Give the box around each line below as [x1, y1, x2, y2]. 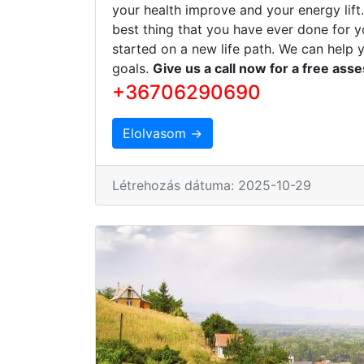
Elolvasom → [123, 124, 202, 141]
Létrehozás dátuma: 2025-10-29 [112, 176, 311, 193]
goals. [112, 59, 153, 76]
